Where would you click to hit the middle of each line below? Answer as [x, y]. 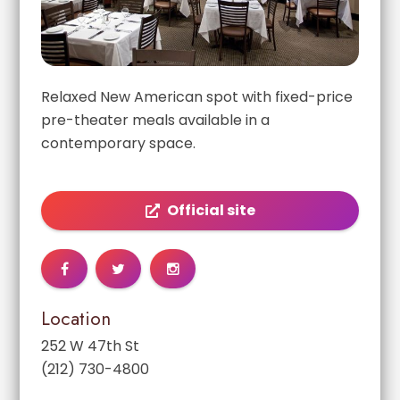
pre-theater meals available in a [156, 121]
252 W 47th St [91, 346]
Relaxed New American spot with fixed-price [197, 97]
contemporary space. [119, 144]
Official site [211, 211]
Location [76, 319]
